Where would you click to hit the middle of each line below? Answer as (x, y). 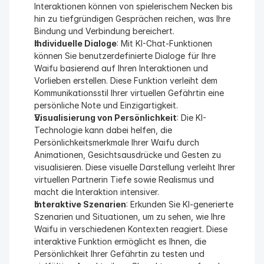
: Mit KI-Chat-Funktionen (164, 43)
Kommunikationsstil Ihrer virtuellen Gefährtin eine (129, 93)
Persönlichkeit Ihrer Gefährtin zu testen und (119, 254)
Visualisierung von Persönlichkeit (105, 118)
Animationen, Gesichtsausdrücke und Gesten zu (128, 155)
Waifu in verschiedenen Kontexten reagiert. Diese (131, 229)
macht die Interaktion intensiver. (97, 192)
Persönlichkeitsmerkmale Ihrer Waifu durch (117, 142)
